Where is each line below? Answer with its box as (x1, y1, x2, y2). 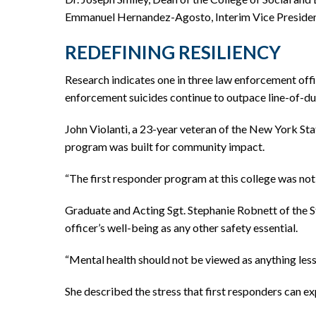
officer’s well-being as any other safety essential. (65, 221, 298, 234)
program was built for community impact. (65, 140, 265, 153)
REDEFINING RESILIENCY (65, 41, 281, 63)
